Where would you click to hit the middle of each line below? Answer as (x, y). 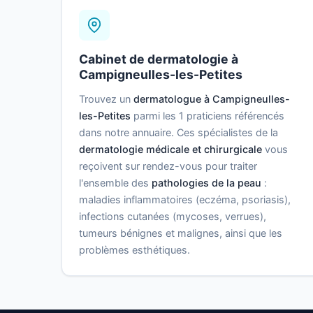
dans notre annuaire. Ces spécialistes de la (179, 133)
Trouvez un (106, 99)
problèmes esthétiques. (134, 250)
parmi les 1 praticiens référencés (208, 116)
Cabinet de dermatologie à (159, 59)
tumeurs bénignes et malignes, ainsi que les (181, 233)
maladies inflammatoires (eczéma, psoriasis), (185, 200)
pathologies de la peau (206, 183)
